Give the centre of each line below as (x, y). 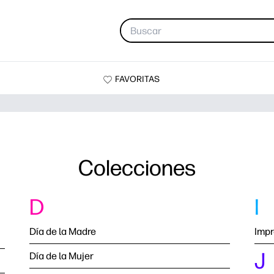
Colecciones (137, 168)
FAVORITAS (137, 79)
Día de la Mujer (61, 256)
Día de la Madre (63, 231)
